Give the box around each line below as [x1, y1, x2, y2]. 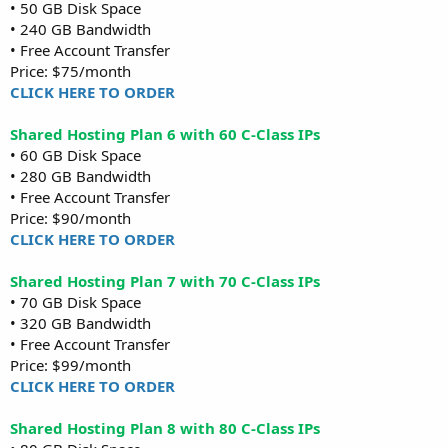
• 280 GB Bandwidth [10, 165, 151, 186]
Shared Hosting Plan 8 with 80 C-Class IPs [10, 417, 320, 438]
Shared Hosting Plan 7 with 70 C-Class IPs [10, 270, 320, 291]
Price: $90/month [10, 207, 131, 228]
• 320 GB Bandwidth [10, 312, 151, 333]
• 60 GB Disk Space [10, 144, 141, 165]
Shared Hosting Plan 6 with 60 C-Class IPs [10, 123, 320, 144]
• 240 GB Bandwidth [10, 18, 151, 39]
